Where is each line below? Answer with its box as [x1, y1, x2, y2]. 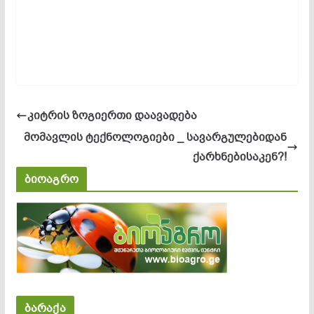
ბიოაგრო [24, 171, 78, 187]
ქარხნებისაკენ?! [193, 149, 287, 165]
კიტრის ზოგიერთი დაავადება [27, 107, 197, 123]
